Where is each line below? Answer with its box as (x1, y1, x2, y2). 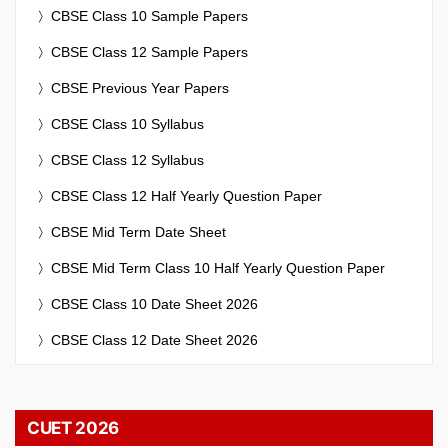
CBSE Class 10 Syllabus (51, 115, 204, 132)
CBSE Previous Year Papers (51, 79, 229, 96)
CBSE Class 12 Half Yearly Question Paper (51, 187, 322, 204)
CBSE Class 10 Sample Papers (51, 7, 248, 24)
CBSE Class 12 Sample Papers (51, 43, 248, 60)
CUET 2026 (27, 417, 119, 438)
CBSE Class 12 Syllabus (51, 151, 204, 168)
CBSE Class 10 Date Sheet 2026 (51, 295, 258, 312)
